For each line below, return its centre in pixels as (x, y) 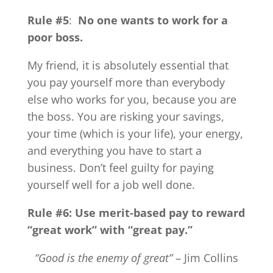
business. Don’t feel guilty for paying (120, 167)
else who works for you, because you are (132, 99)
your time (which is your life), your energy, (135, 133)
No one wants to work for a (153, 20)
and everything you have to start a (114, 150)
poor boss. (55, 37)
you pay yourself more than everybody (126, 82)
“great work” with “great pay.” (110, 229)
